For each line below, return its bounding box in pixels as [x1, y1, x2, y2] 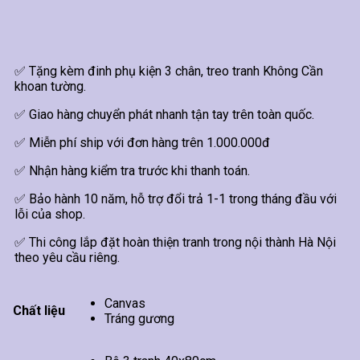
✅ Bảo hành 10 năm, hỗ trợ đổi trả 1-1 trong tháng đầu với [14, 190, 337, 207]
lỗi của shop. [14, 206, 85, 222]
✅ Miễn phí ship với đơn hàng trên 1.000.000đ [14, 134, 270, 150]
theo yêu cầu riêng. [14, 249, 120, 265]
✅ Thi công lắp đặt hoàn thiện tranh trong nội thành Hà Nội [14, 234, 336, 250]
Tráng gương [104, 311, 174, 327]
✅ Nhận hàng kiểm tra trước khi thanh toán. [14, 162, 250, 178]
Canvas [104, 296, 145, 312]
